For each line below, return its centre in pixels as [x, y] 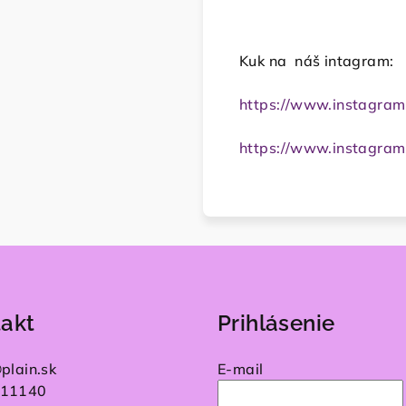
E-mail [241, 369]
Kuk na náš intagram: [317, 61]
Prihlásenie [276, 324]
